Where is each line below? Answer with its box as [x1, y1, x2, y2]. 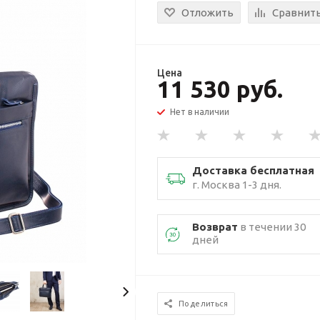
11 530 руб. [157, 76, 284, 102]
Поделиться [179, 299, 229, 308]
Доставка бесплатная [192, 164, 315, 176]
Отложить [181, 6, 234, 19]
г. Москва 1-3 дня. [192, 179, 282, 191]
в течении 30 [238, 221, 306, 233]
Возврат [192, 221, 239, 233]
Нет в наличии [170, 107, 230, 116]
